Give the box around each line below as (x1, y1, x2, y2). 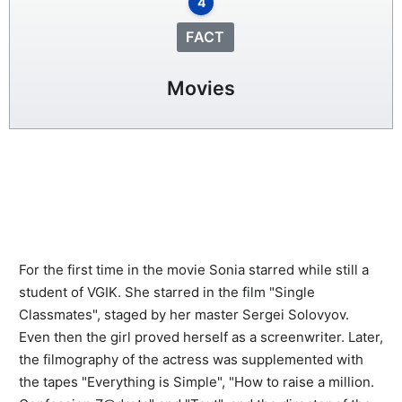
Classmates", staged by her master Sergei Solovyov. (19, 305, 349, 323)
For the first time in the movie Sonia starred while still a (19, 260, 369, 278)
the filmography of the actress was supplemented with (19, 350, 363, 368)
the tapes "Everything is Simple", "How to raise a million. (19, 372, 374, 390)
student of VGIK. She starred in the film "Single (19, 283, 315, 301)
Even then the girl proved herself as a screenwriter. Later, (19, 328, 383, 345)
